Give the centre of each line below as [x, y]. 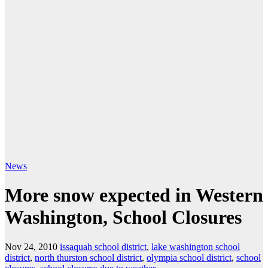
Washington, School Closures [123, 217]
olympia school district [189, 257]
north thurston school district [88, 257]
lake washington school [196, 246]
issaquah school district [103, 246]
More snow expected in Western [134, 195]
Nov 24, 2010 [31, 246]
